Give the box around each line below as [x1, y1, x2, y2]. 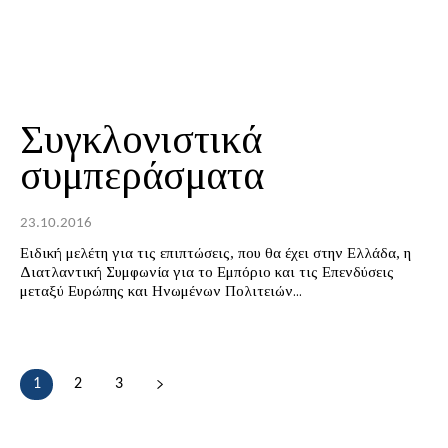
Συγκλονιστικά [20, 117, 262, 163]
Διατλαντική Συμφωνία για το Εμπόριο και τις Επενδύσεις [20, 264, 394, 281]
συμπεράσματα [20, 153, 264, 199]
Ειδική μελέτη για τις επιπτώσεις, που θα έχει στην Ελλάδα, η [20, 245, 411, 262]
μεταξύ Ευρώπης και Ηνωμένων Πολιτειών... [20, 283, 302, 300]
